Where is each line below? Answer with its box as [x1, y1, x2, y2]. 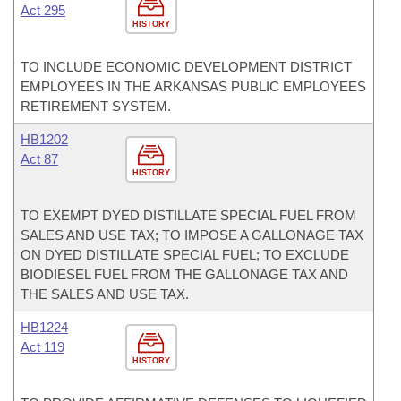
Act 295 [21, 3, 65, 18]
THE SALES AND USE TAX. [21, 286, 189, 302]
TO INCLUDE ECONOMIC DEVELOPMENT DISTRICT [21, 59, 352, 74]
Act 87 [21, 151, 58, 166]
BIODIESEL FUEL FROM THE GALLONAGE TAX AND [21, 267, 348, 282]
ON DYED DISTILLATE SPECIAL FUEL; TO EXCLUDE [21, 247, 349, 262]
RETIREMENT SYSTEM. [21, 98, 171, 114]
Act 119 [21, 339, 64, 354]
